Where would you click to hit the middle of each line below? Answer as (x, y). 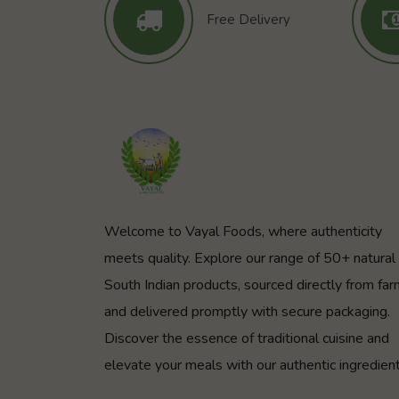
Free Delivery (248, 19)
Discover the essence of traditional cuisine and (247, 338)
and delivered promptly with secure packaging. (247, 311)
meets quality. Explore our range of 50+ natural (250, 258)
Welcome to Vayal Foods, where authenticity (243, 231)
